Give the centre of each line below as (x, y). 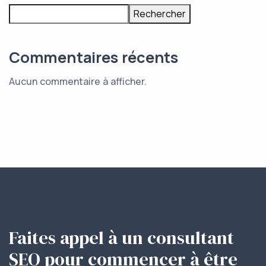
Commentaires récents (94, 58)
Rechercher (160, 14)
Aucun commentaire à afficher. (78, 82)
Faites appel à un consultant (121, 237)
